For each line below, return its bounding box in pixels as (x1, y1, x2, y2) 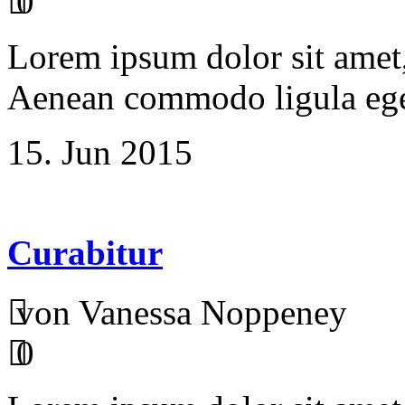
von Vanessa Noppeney (16, 293, 347, 333)
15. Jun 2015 (7, 132, 193, 172)
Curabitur (7, 232, 163, 272)
